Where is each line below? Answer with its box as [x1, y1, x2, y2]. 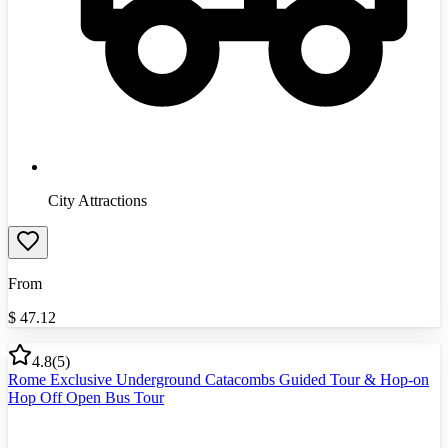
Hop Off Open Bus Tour [8, 388, 164, 406]
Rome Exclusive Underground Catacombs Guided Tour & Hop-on [8, 370, 429, 388]
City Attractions [48, 191, 147, 209]
